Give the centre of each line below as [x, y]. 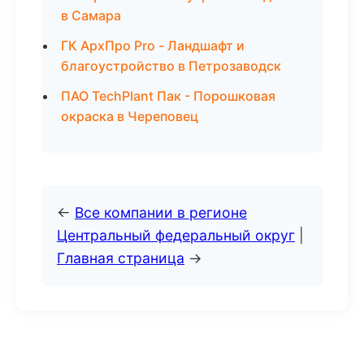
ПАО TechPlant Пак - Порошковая [168, 96]
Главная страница [121, 258]
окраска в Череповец [130, 116]
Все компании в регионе [161, 212]
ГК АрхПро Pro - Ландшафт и [153, 45]
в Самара [91, 15]
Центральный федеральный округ [176, 235]
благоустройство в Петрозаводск [171, 66]
